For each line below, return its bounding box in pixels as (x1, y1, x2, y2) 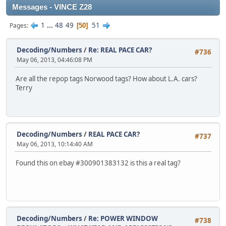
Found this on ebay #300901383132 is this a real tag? (16, 158, 181, 168)
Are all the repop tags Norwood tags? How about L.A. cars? (16, 74, 197, 84)
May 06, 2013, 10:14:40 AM (17, 140, 93, 148)
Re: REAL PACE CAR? (88, 45, 152, 54)
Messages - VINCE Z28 (12, 3, 92, 11)
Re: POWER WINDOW (88, 214, 158, 223)
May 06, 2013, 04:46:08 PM (17, 55, 92, 64)
